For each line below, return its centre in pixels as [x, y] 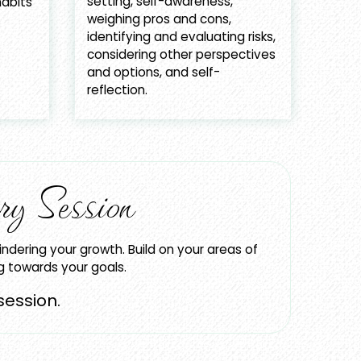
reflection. [117, 90]
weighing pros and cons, [159, 19]
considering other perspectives [181, 55]
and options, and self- [153, 73]
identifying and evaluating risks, [181, 37]
